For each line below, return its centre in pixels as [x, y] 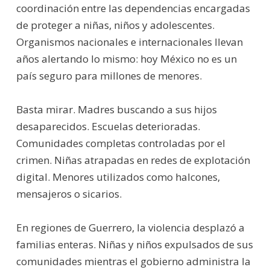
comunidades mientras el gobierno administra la [133, 261]
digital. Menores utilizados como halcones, [118, 177]
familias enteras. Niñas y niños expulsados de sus [134, 244]
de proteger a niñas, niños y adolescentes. [115, 25]
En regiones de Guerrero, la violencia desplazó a [130, 227]
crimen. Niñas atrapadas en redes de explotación [133, 160]
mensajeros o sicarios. [69, 193]
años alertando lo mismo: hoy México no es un [126, 58]
